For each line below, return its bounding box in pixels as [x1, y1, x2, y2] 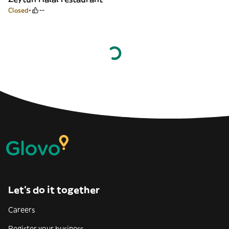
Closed [8, 6, 29, 14]
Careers [8, 205, 35, 214]
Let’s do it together [8, 184, 100, 196]
